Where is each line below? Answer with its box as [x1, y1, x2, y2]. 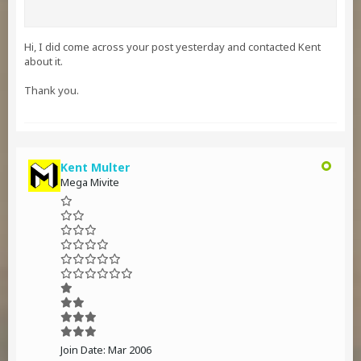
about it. [24, 54, 63, 68]
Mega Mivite [60, 175, 119, 189]
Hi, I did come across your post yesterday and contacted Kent [24, 39, 321, 54]
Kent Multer [60, 160, 130, 175]
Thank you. [24, 83, 79, 98]
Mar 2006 [108, 342, 151, 357]
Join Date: [60, 342, 106, 357]
